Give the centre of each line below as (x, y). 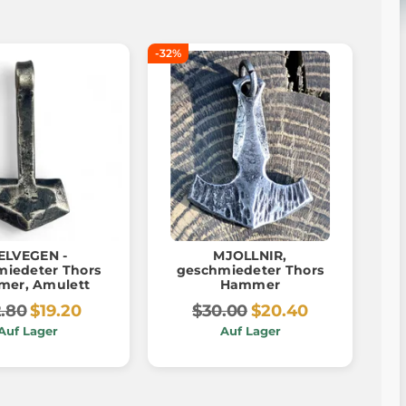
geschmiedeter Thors (250, 270)
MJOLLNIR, (250, 255)
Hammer (250, 284)
